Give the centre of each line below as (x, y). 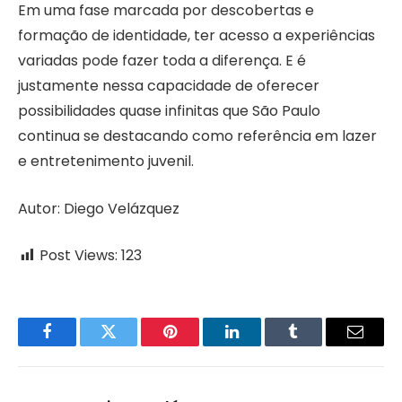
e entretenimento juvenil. (106, 161)
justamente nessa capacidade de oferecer (169, 85)
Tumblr (316, 345)
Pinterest (197, 345)
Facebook (77, 345)
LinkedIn (260, 345)
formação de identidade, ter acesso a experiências (197, 35)
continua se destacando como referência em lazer (197, 135)
